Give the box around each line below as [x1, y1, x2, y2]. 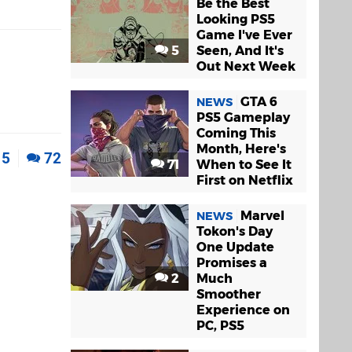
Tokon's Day [196, 224, 273, 240]
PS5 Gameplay [196, 110, 290, 126]
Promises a [196, 255, 267, 271]
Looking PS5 [196, 12, 275, 27]
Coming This [196, 126, 276, 141]
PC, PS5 [196, 318, 244, 334]
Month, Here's [196, 141, 286, 157]
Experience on [196, 302, 290, 318]
